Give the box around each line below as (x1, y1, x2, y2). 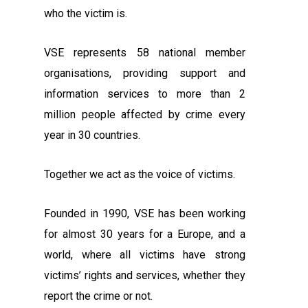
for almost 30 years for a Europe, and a (44, 228, 246, 241)
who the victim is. (44, 7, 128, 21)
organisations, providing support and (44, 67, 246, 80)
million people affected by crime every (44, 108, 246, 122)
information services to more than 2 (44, 87, 246, 101)
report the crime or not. (44, 289, 153, 303)
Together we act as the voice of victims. (44, 168, 236, 181)
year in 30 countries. (44, 129, 141, 142)
